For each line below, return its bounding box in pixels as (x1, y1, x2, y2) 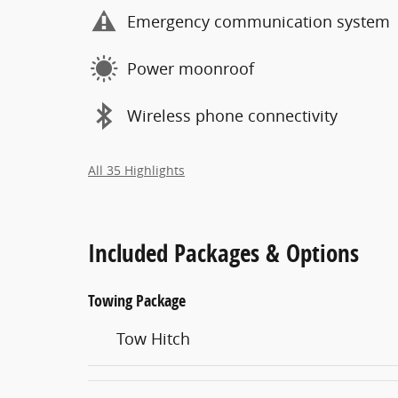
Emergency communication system (127, 11, 390, 32)
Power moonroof (127, 58, 254, 79)
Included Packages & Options (88, 235, 359, 269)
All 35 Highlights (88, 162, 185, 179)
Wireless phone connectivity (127, 105, 338, 126)
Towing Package (88, 289, 186, 312)
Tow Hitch (116, 327, 190, 349)
